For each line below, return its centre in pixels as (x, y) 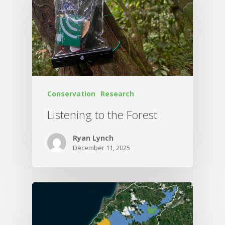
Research (117, 93)
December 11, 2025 (101, 147)
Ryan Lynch (93, 138)
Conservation (71, 93)
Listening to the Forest (102, 115)
